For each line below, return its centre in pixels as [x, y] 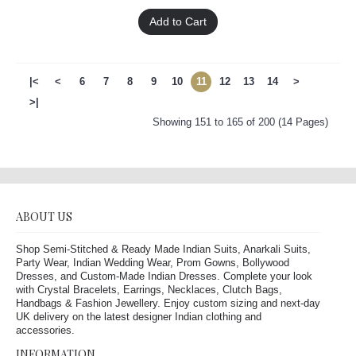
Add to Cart [178, 22]
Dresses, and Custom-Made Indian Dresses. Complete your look [164, 277]
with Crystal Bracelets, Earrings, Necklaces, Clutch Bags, [149, 290]
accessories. [45, 331]
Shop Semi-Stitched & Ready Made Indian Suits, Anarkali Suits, [163, 250]
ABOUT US [44, 217]
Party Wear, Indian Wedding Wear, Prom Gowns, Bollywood [153, 263]
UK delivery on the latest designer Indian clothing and [139, 317]
